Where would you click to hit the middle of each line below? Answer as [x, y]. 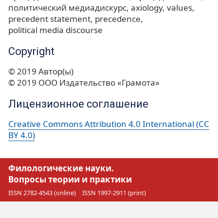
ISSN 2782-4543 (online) [42, 193]
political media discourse [55, 30]
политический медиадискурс [67, 8]
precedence [118, 19]
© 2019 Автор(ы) [41, 72]
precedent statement [49, 19]
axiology [147, 8]
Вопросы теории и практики [70, 179]
